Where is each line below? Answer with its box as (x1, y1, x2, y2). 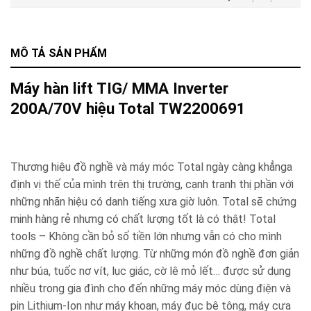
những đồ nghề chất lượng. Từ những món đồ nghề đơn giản (10, 246, 299, 260)
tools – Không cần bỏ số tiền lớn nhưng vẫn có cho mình (10, 229, 282, 243)
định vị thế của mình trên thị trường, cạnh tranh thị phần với (10, 177, 294, 191)
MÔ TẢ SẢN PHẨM (10, 47, 107, 60)
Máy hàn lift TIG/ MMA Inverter (10, 79, 228, 97)
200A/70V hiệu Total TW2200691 (10, 99, 246, 117)
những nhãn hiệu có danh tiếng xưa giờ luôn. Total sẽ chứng (10, 194, 296, 208)
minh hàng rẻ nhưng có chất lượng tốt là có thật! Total (10, 212, 276, 226)
